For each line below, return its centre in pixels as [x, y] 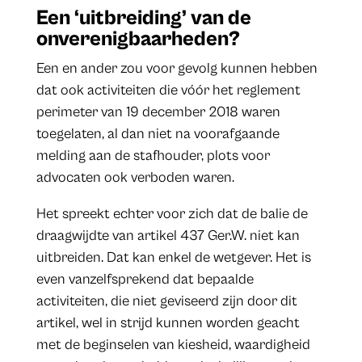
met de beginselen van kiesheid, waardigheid [173, 345]
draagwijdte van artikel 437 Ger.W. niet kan [168, 236]
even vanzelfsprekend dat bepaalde [145, 280]
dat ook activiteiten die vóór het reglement [168, 90]
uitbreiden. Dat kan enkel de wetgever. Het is [173, 258]
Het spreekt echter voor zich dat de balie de [172, 214]
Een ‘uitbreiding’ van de [143, 18]
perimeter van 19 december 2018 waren [158, 112]
